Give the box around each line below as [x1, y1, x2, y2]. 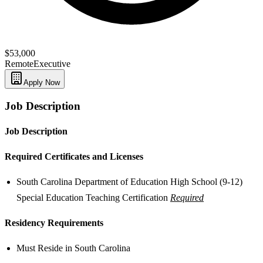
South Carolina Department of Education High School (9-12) [16, 177, 242, 187]
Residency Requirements [5, 218, 103, 228]
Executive [33, 58, 70, 69]
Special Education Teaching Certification [16, 193, 170, 203]
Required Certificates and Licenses [5, 151, 143, 162]
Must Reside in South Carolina [16, 243, 130, 254]
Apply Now [23, 77, 60, 87]
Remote [5, 58, 33, 69]
